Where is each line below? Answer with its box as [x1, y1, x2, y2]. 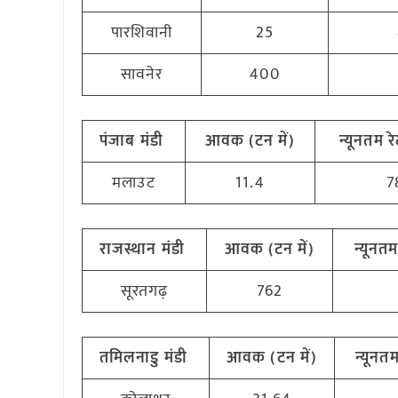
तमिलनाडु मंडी [99, 345, 192, 371]
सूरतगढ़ [120, 278, 169, 305]
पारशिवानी [110, 20, 173, 46]
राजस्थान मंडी [99, 236, 189, 263]
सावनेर [120, 61, 163, 88]
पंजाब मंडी [99, 128, 168, 155]
